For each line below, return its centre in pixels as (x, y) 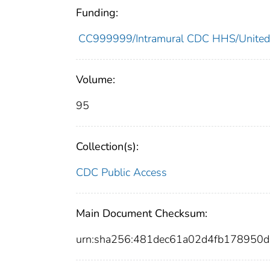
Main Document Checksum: (142, 214)
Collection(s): (107, 147)
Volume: (96, 80)
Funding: (97, 13)
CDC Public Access (121, 173)
